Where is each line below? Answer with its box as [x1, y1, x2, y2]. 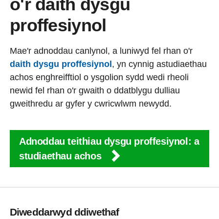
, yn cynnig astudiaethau [112, 59, 207, 69]
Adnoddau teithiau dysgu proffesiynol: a [19, 136, 199, 147]
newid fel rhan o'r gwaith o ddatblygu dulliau [10, 86, 180, 96]
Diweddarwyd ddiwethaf [10, 206, 119, 218]
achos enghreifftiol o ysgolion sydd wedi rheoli [10, 72, 189, 83]
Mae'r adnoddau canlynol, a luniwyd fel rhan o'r [10, 46, 193, 56]
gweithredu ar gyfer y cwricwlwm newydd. [10, 99, 172, 109]
